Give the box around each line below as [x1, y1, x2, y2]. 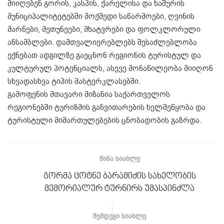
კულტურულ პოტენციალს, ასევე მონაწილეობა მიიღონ [7, 62, 213, 74]
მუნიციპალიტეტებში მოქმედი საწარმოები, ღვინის [7, 10, 194, 22]
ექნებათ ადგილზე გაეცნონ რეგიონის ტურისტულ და [7, 49, 201, 61]
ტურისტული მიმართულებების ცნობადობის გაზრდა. [7, 114, 201, 126]
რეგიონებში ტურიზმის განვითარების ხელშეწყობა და [7, 101, 205, 113]
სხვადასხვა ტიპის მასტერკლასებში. [7, 75, 140, 87]
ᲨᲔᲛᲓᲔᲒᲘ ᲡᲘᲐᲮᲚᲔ [93, 211, 146, 221]
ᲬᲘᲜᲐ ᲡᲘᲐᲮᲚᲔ [99, 153, 140, 163]
